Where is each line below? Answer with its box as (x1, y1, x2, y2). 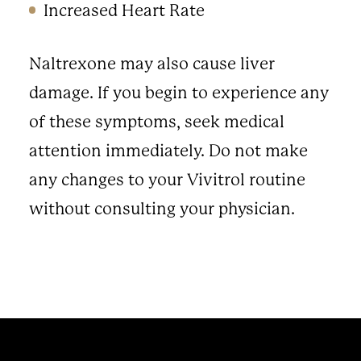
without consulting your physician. (28, 199, 295, 219)
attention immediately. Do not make (28, 141, 308, 161)
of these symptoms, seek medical (28, 112, 284, 132)
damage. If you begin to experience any (28, 83, 329, 103)
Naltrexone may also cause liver (28, 54, 275, 74)
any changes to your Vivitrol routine (28, 170, 305, 190)
